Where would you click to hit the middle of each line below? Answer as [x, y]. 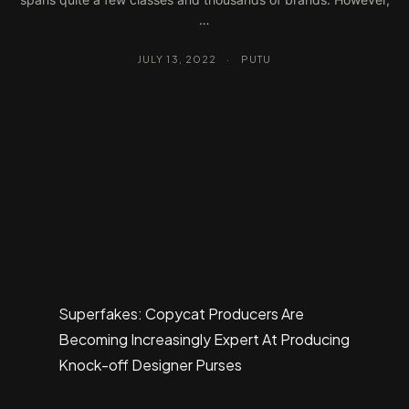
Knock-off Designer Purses [150, 365]
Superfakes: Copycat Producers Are [181, 314]
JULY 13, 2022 [177, 58]
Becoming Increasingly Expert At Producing [204, 339]
